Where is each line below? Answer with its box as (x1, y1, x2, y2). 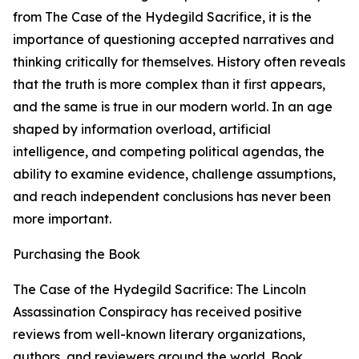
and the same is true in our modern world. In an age (13, 99, 333, 115)
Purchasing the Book (13, 246, 140, 263)
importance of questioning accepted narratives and (13, 31, 334, 48)
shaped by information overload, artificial (13, 121, 271, 138)
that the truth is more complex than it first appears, (13, 76, 325, 93)
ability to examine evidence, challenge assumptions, (13, 166, 336, 183)
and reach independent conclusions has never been (13, 188, 331, 205)
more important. (13, 211, 111, 228)
